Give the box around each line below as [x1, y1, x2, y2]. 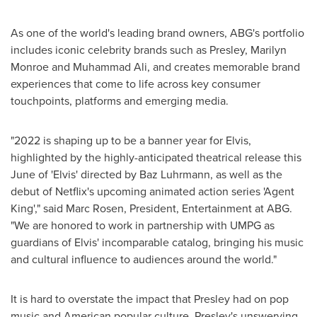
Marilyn [250, 41, 287, 58]
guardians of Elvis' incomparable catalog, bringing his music [11, 234, 304, 250]
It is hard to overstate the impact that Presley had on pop [11, 290, 289, 307]
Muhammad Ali [73, 58, 147, 75]
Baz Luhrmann [139, 166, 210, 183]
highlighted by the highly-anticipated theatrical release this [11, 149, 301, 166]
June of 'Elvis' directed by [11, 166, 139, 183]
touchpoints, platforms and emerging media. [11, 92, 229, 109]
